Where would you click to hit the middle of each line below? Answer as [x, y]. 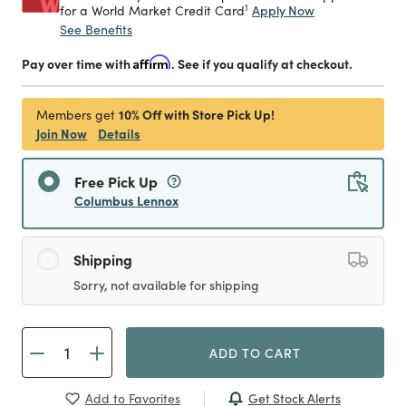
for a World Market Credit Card [152, 10]
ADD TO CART [255, 353]
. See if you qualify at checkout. [262, 63]
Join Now [62, 133]
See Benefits [96, 29]
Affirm [152, 62]
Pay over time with [77, 63]
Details [119, 133]
